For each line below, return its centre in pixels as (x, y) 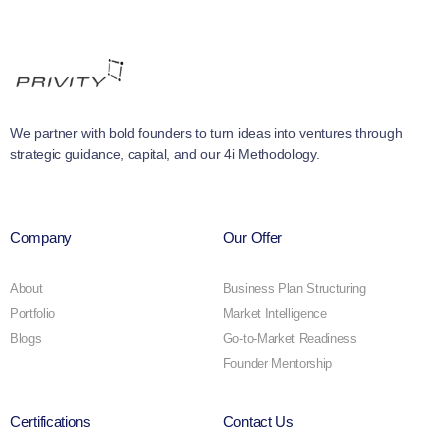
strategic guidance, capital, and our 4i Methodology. (165, 153)
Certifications (50, 421)
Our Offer (252, 237)
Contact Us (258, 421)
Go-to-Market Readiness (289, 338)
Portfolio (33, 313)
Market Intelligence (274, 313)
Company (41, 237)
